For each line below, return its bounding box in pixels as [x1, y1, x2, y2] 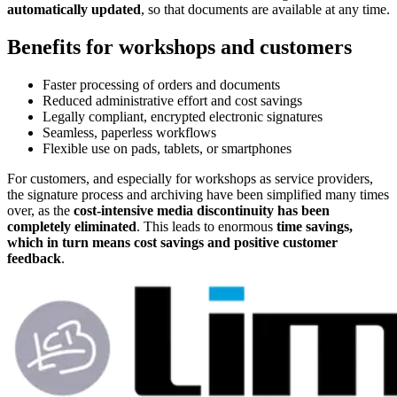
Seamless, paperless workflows [43, 124, 216, 140]
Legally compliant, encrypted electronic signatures [43, 108, 323, 124]
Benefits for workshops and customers [7, 35, 352, 58]
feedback [7, 250, 61, 266]
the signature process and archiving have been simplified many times [7, 186, 389, 202]
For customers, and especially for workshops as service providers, [7, 170, 373, 186]
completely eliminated [7, 218, 136, 234]
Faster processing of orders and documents [43, 76, 280, 92]
